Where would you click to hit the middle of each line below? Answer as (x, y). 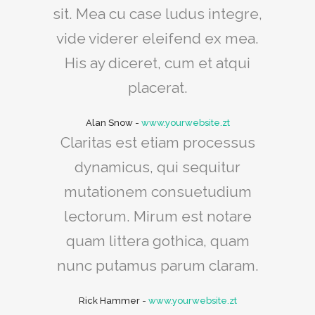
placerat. (157, 88)
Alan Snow (109, 123)
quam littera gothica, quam (157, 241)
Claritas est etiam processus (157, 143)
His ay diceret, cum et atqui (157, 63)
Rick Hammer (109, 301)
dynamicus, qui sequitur (157, 167)
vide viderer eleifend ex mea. (157, 39)
